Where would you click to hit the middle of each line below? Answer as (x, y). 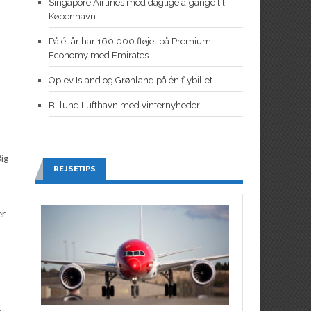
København (72, 16)
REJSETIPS (74, 169)
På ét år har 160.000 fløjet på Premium (129, 41)
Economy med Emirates (98, 55)
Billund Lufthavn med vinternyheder (124, 105)
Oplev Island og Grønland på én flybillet (130, 80)
